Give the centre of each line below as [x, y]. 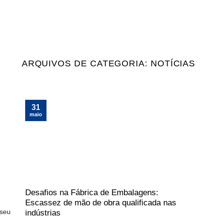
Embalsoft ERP [156, 20]
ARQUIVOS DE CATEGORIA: [86, 63]
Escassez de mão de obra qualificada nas [101, 202]
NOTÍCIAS [173, 63]
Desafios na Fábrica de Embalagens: [92, 192]
